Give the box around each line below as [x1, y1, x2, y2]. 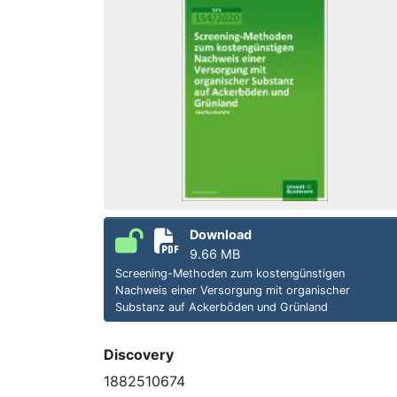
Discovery [104, 345, 174, 363]
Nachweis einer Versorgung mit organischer [115, 283, 350, 297]
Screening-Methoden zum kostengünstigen [115, 266, 345, 280]
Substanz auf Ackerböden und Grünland [115, 300, 328, 314]
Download [190, 226, 252, 242]
